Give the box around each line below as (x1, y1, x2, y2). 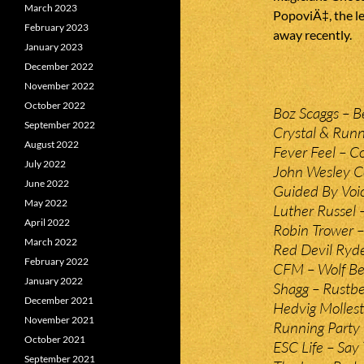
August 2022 (24, 138, 79, 150)
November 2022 (24, 80, 94, 92)
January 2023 (24, 41, 83, 53)
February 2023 (24, 21, 89, 33)
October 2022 (24, 99, 85, 111)
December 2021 (24, 294, 93, 306)
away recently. (273, 27, 352, 42)
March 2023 (24, 2, 77, 14)
